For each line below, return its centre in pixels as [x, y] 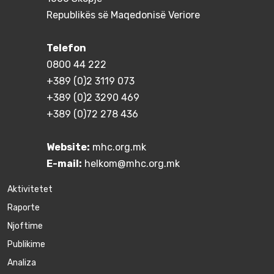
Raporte [24, 208]
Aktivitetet [30, 190]
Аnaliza [22, 263]
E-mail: [64, 164]
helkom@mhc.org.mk [132, 164]
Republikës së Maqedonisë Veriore [123, 15]
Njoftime [25, 226]
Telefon [66, 48]
